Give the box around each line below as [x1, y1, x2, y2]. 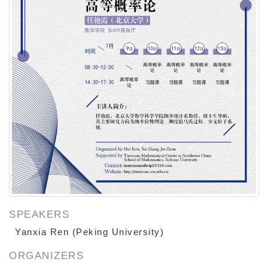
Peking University [76, 227, 160, 237]
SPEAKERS [9, 209, 69, 220]
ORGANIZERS [9, 250, 84, 261]
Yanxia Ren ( [15, 227, 76, 237]
